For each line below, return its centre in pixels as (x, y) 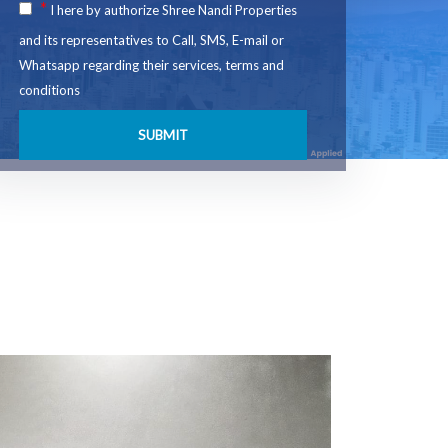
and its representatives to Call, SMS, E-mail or (151, 40)
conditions (49, 90)
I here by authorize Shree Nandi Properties (173, 10)
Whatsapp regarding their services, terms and (151, 65)
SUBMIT (162, 135)
